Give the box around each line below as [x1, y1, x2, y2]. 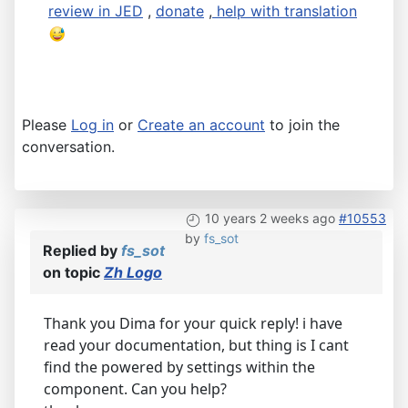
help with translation [212, 2, 357, 21]
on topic [43, 263, 104, 282]
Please [22, 116, 71, 135]
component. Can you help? [44, 379, 227, 400]
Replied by [43, 241, 121, 260]
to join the [265, 116, 340, 135]
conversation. [22, 138, 115, 157]
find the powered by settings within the [44, 357, 315, 378]
